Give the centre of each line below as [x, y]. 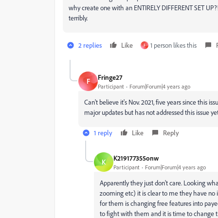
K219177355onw [136, 158]
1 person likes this [173, 45]
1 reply [103, 133]
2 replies [90, 45]
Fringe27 [110, 77]
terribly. [78, 18]
